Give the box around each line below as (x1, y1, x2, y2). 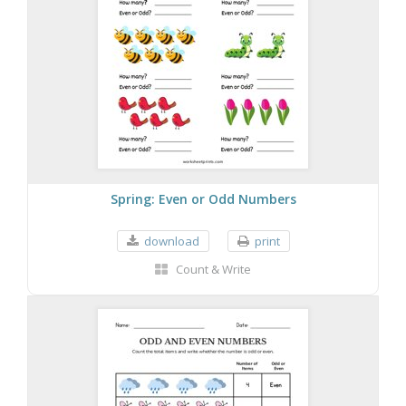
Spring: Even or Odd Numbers (110, 189, 296, 208)
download (143, 232, 199, 249)
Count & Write (176, 260, 251, 277)
